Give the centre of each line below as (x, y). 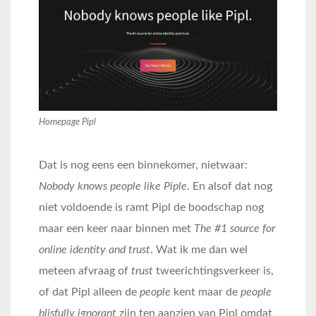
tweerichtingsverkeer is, (213, 271)
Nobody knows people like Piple (113, 186)
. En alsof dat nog (230, 186)
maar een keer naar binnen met (116, 228)
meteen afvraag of (85, 271)
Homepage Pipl (67, 122)
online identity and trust (95, 249)
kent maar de (206, 292)
